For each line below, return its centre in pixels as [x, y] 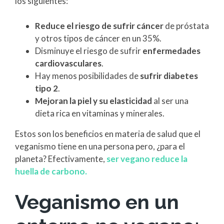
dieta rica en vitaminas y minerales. [100, 113]
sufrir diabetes [169, 76]
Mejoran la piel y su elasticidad [93, 101]
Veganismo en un [97, 202]
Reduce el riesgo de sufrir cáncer [99, 26]
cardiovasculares [68, 63]
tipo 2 [46, 88]
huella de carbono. [51, 171]
